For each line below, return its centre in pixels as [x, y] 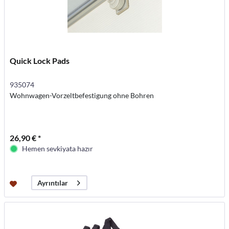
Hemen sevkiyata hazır [58, 149]
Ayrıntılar [53, 183]
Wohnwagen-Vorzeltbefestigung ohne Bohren [82, 96]
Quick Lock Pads [40, 61]
